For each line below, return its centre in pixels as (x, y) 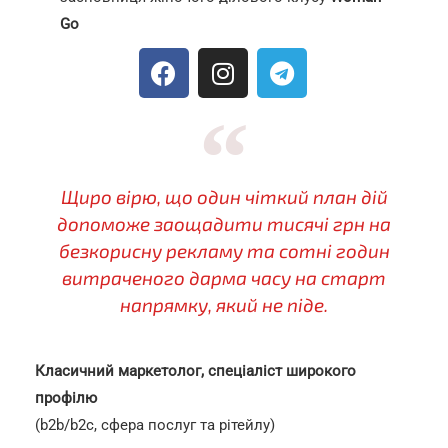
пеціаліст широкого (286, 371)
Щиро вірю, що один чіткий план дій (224, 196)
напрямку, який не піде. (224, 304)
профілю (66, 398)
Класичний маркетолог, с (125, 371)
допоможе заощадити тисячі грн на (224, 223)
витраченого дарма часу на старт (224, 277)
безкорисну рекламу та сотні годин (224, 250)
